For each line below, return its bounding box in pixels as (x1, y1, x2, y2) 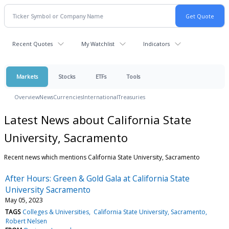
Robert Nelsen (6, 216, 48, 225)
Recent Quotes (12, 40, 53, 48)
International (83, 93, 118, 101)
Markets (16, 73, 38, 80)
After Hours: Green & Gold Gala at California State (5, 172, 190, 184)
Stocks (58, 73, 75, 80)
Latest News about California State (4, 111, 191, 127)
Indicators (143, 40, 170, 48)
